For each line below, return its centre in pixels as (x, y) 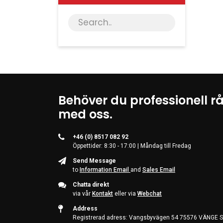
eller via (125, 193)
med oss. (85, 114)
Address (85, 208)
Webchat (150, 193)
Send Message (94, 161)
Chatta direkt (91, 184)
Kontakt (103, 193)
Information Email (105, 169)
